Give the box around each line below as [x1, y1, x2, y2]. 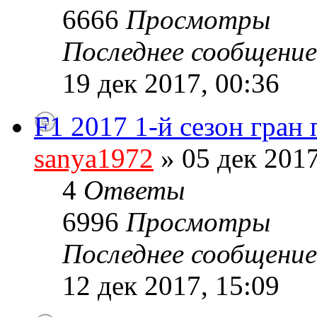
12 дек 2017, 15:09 [62, 270, 279, 301]
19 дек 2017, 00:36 [62, 68, 279, 99]
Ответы [83, 175, 185, 206]
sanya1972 [34, 143, 154, 174]
